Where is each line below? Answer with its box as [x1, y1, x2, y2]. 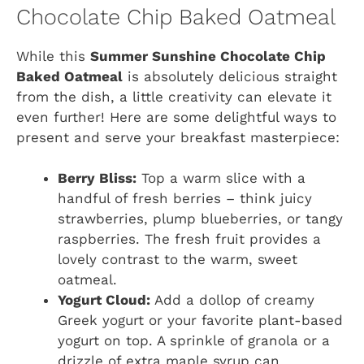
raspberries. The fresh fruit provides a [58, 231, 321, 248]
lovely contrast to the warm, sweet [58, 251, 297, 268]
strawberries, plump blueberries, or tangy [58, 210, 343, 227]
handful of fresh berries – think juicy [58, 190, 312, 207]
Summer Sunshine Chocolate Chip [90, 47, 326, 64]
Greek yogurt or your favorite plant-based [58, 312, 343, 329]
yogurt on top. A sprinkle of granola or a [58, 332, 330, 349]
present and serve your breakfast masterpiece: [16, 128, 340, 145]
